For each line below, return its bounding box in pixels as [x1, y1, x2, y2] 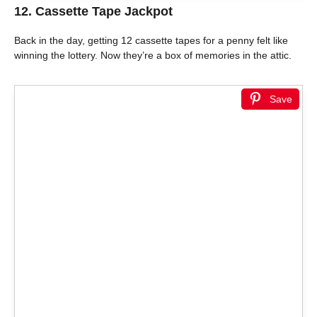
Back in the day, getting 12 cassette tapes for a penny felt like [14, 35, 288, 47]
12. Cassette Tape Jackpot [14, 4, 173, 19]
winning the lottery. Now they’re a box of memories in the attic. [14, 50, 292, 62]
